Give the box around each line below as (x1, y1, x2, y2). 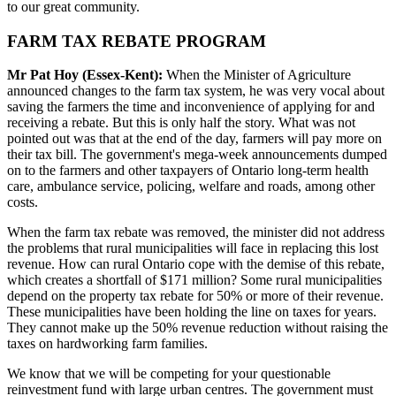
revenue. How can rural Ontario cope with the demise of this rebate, (7, 256, 385, 272)
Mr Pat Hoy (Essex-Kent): (7, 67, 163, 83)
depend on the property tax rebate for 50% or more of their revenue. (7, 288, 384, 304)
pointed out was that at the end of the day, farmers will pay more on (7, 131, 382, 147)
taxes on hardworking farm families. (7, 336, 208, 352)
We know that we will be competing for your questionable (7, 366, 331, 382)
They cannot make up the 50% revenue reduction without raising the (7, 320, 388, 336)
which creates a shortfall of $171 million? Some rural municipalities (7, 272, 382, 288)
